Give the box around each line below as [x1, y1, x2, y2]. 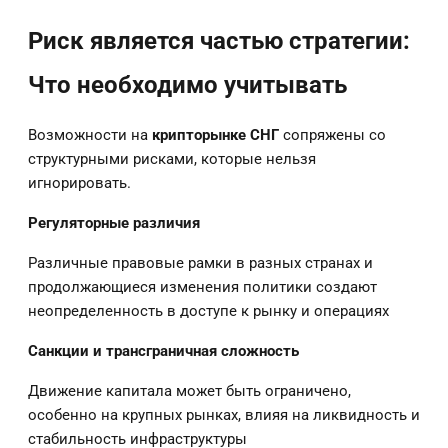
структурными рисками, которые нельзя [28, 149, 316, 168]
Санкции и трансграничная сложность [28, 341, 299, 360]
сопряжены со [279, 125, 386, 144]
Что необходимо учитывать [28, 70, 347, 99]
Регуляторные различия [28, 213, 200, 232]
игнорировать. [28, 173, 131, 192]
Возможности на [28, 125, 152, 144]
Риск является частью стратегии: [28, 26, 410, 55]
